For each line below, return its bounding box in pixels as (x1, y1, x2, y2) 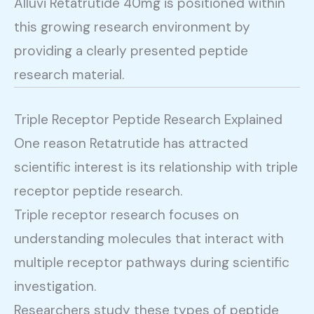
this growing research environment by (14, 18, 250, 36)
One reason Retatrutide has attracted (14, 134, 248, 152)
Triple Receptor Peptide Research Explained (14, 110, 282, 128)
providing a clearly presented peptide (14, 42, 248, 60)
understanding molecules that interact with (14, 229, 284, 247)
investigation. (14, 277, 96, 295)
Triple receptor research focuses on (14, 205, 239, 224)
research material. (14, 66, 124, 84)
